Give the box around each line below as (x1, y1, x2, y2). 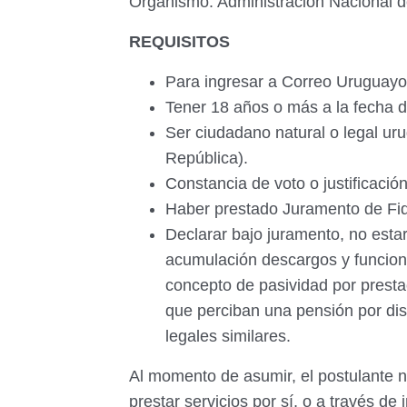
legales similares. (165, 327, 295, 345)
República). (165, 149, 253, 167)
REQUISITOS (129, 33, 234, 51)
